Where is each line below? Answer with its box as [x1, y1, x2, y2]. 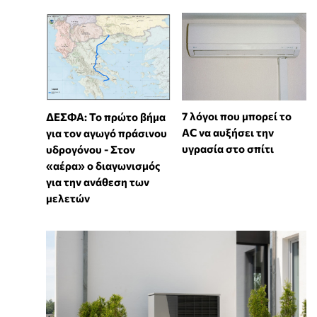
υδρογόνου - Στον [46, 142, 135, 156]
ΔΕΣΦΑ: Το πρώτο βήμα [46, 110, 166, 123]
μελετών [46, 191, 90, 204]
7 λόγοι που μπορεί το [181, 110, 292, 123]
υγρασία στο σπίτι [181, 142, 274, 156]
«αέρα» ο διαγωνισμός [46, 158, 160, 172]
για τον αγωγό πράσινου [46, 126, 167, 139]
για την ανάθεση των [46, 175, 149, 188]
